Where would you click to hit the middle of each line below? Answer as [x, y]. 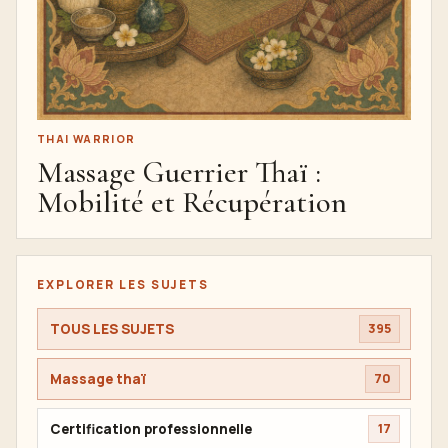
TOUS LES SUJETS [112, 328]
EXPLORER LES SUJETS [123, 285]
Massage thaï [98, 378]
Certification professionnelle [151, 428]
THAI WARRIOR [86, 139]
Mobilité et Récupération [192, 203]
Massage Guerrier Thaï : [179, 173]
